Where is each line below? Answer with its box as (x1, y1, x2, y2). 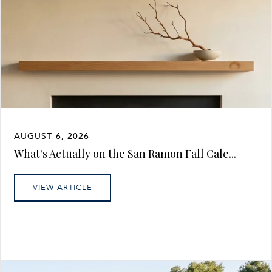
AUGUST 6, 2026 (14, 128, 90, 143)
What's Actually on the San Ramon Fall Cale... (14, 146, 236, 161)
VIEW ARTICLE (33, 182, 92, 192)
